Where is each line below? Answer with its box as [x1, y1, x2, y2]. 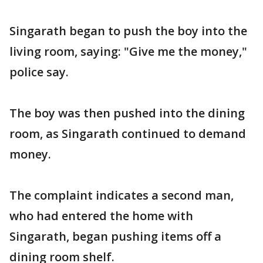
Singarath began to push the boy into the [9, 22, 247, 39]
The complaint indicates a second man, [9, 187, 234, 203]
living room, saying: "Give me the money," [9, 43, 247, 59]
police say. [9, 63, 69, 80]
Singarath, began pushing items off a [9, 228, 221, 244]
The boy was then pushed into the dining [9, 104, 245, 121]
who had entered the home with [9, 207, 193, 224]
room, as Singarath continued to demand [9, 125, 246, 141]
